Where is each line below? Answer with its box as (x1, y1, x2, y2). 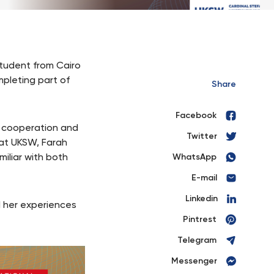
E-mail (191, 174, 217, 182)
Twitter (187, 132, 217, 141)
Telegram (177, 236, 217, 245)
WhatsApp (172, 153, 217, 161)
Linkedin (185, 194, 218, 203)
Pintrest (183, 215, 217, 224)
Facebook (176, 111, 217, 120)
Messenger (171, 257, 217, 265)
